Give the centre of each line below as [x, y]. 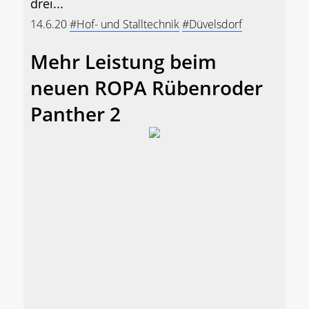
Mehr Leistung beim [123, 62]
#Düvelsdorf [212, 24]
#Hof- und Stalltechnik [124, 24]
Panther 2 [76, 114]
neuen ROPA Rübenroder [147, 88]
